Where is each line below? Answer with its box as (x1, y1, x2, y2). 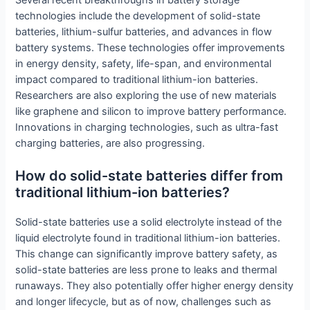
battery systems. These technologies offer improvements (15, 41, 286, 54)
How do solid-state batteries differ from (15, 167, 284, 185)
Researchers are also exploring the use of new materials (15, 89, 277, 102)
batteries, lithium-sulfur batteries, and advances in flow (15, 25, 273, 38)
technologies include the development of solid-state (15, 9, 261, 22)
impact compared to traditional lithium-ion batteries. (15, 73, 259, 86)
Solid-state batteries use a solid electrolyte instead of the (15, 216, 282, 229)
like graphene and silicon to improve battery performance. (15, 104, 287, 118)
